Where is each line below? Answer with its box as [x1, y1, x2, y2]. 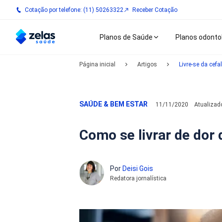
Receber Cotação [132, 6, 177, 13]
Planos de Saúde [100, 33, 153, 41]
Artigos [137, 61, 157, 68]
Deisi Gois [122, 164, 153, 172]
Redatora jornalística [110, 174, 166, 182]
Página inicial [79, 61, 115, 68]
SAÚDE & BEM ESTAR [79, 100, 148, 108]
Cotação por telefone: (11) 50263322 [25, 6, 123, 13]
